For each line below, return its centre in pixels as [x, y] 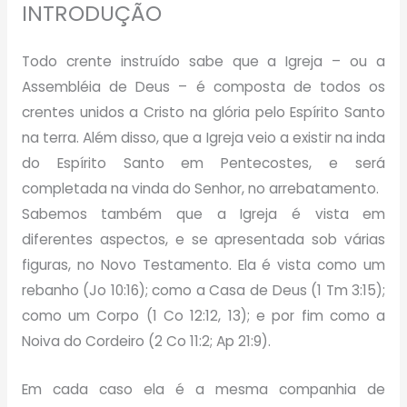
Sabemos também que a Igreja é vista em [203, 213]
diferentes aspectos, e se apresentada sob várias [203, 239]
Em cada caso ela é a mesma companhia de [203, 389]
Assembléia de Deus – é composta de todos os [203, 86]
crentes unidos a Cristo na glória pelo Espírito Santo [203, 112]
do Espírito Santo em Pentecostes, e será [203, 163]
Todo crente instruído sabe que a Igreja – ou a [203, 61]
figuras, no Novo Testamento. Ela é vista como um [203, 264]
